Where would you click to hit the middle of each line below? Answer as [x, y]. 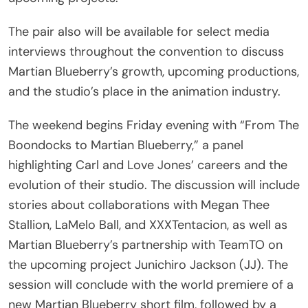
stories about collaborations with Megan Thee [139, 205]
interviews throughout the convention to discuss [146, 51]
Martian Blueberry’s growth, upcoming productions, [154, 71]
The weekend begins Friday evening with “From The [154, 125]
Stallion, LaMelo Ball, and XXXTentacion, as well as [148, 224]
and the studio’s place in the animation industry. [144, 91]
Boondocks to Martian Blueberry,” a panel [126, 145]
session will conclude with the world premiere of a [151, 284]
